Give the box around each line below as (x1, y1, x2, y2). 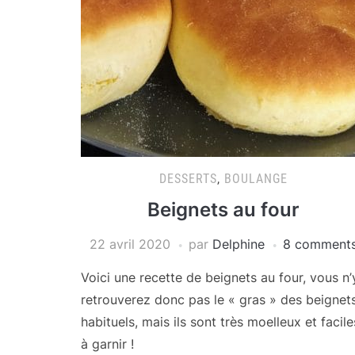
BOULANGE (224, 171, 288, 186)
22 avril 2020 (90, 236, 170, 252)
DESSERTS (159, 171, 217, 186)
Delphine (212, 236, 265, 252)
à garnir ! (81, 336, 134, 352)
